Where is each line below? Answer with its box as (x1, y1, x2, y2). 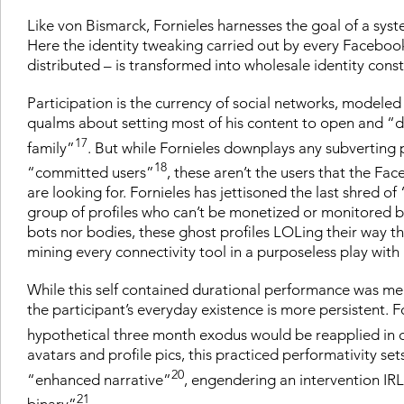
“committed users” (27, 162, 154, 181)
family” (27, 138, 75, 157)
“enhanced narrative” (27, 370, 171, 389)
